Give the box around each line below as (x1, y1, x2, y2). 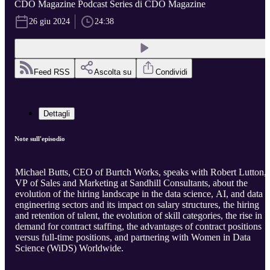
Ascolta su (94, 67, 131, 77)
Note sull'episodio (14, 135, 65, 143)
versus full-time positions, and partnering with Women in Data (15, 232, 251, 243)
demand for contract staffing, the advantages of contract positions (15, 221, 262, 232)
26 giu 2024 (29, 17, 70, 27)
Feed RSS (34, 67, 70, 77)
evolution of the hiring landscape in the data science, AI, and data (15, 189, 263, 199)
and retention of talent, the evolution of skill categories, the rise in (15, 210, 262, 221)
